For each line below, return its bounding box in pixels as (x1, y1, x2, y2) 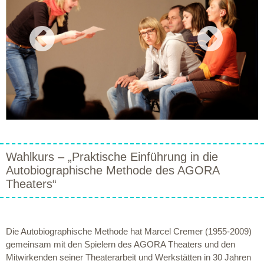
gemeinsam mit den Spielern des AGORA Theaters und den (6, 239, 235, 249)
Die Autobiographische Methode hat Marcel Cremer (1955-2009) (6, 226, 252, 236)
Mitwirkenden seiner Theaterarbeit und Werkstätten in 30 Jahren (6, 252, 251, 262)
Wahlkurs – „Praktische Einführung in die (6, 150, 218, 163)
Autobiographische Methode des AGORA (6, 164, 219, 177)
